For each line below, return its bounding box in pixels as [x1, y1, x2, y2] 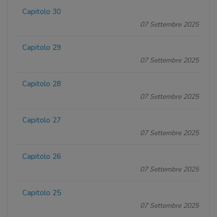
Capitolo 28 [22, 79, 62, 89]
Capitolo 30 [22, 6, 62, 16]
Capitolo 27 [22, 115, 62, 125]
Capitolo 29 [22, 43, 62, 53]
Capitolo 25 [22, 187, 62, 198]
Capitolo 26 [22, 151, 62, 161]
